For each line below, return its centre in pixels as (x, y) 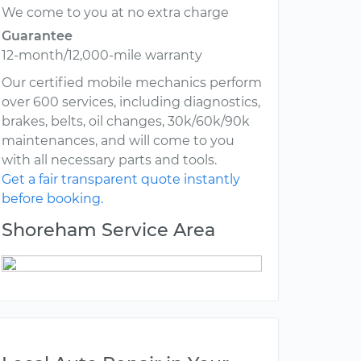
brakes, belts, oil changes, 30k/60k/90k (126, 122)
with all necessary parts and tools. (109, 160)
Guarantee (37, 36)
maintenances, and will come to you (118, 141)
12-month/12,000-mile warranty (102, 56)
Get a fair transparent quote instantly (121, 180)
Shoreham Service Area (108, 230)
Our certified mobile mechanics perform (132, 83)
